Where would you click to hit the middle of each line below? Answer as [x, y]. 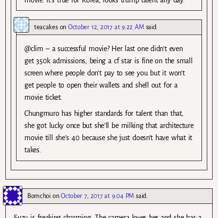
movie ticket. [43, 98]
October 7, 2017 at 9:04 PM [98, 196]
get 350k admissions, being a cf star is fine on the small [109, 61]
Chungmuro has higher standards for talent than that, [104, 114]
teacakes [46, 27]
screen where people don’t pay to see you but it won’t [105, 73]
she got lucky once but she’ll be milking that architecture [109, 126]
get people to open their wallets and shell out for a [101, 85]
